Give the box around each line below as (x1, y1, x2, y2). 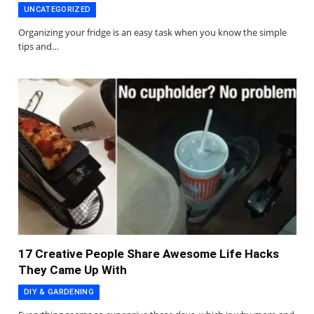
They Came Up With (18, 263, 127, 278)
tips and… (18, 39, 59, 53)
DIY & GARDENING (24, 287, 94, 297)
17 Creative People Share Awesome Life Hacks (18, 247, 279, 261)
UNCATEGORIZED (24, 4, 91, 14)
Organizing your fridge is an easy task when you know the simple (18, 25, 287, 39)
